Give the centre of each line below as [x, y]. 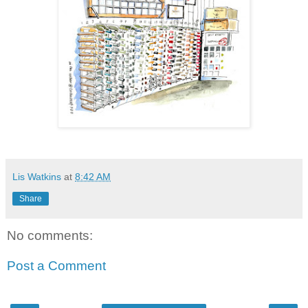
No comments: [50, 236]
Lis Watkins [37, 177]
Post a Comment [56, 265]
